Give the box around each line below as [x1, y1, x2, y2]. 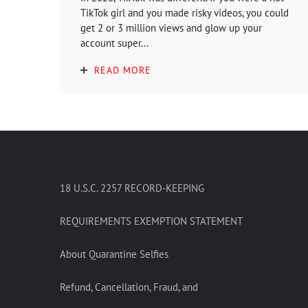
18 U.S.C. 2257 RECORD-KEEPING [60, 181, 204, 195]
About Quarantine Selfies [60, 247, 168, 261]
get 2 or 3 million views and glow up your [80, 21, 262, 34]
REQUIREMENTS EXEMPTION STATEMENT [60, 214, 243, 228]
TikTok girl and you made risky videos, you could [80, 5, 289, 19]
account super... [80, 36, 148, 49]
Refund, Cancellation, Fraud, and [60, 280, 198, 294]
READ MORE [94, 63, 151, 76]
